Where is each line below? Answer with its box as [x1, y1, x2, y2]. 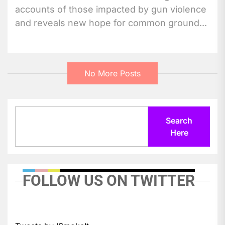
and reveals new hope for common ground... [15, 17, 207, 28]
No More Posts [84, 68, 141, 79]
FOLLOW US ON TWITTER [23, 171, 195, 189]
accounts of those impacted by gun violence [15, 4, 206, 15]
